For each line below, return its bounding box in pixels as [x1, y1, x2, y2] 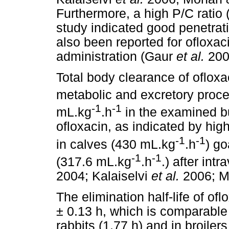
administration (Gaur [56, 49, 176, 63]
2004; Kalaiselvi [56, 169, 151, 183]
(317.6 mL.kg [56, 154, 131, 169]
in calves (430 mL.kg [56, 137, 175, 151]
